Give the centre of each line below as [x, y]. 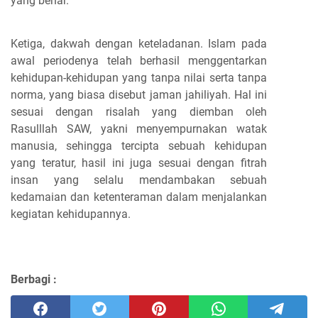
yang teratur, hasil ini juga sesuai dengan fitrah [139, 163]
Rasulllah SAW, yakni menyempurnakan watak [139, 128]
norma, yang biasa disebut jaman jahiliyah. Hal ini [139, 94]
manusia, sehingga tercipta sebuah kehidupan [139, 146]
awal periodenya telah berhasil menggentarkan [139, 60]
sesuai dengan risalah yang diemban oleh [139, 111]
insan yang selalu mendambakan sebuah [139, 180]
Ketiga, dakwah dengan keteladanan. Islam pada [139, 43]
